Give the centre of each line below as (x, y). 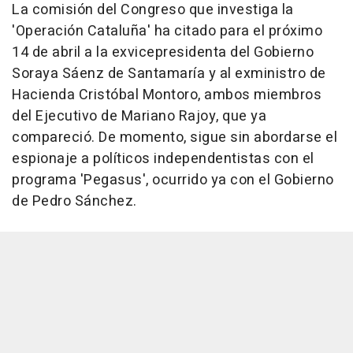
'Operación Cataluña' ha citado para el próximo (167, 32)
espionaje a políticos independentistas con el (163, 159)
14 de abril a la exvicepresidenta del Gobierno (163, 53)
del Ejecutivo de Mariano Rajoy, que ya (139, 117)
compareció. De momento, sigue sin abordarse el (175, 138)
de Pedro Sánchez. (74, 202)
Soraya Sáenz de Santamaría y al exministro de (169, 74)
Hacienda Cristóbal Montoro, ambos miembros (167, 95)
